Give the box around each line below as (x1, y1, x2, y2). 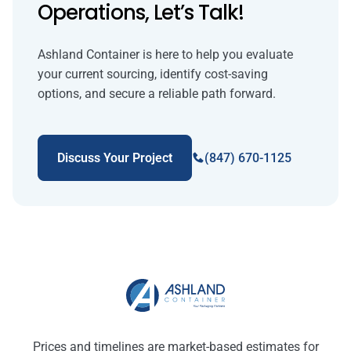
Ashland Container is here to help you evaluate (38, 46, 293, 62)
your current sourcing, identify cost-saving (38, 66, 268, 81)
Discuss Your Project (57, 150, 172, 165)
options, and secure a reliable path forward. (38, 85, 276, 101)
